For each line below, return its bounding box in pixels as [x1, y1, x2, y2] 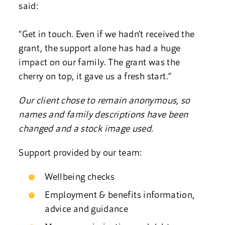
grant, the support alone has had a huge [19, 44, 181, 54]
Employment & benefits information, [45, 191, 195, 200]
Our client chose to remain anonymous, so [19, 96, 190, 106]
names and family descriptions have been [19, 110, 188, 120]
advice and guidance [45, 205, 129, 214]
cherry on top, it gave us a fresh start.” [19, 72, 172, 82]
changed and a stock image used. [19, 125, 154, 134]
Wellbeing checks [45, 173, 115, 182]
